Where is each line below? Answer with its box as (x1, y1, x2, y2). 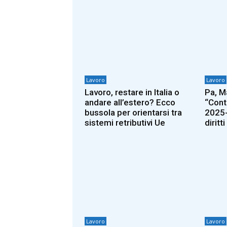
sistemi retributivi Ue (85, 117, 165, 128)
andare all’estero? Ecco (85, 97, 175, 107)
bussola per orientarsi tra (85, 107, 182, 118)
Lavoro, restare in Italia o (85, 87, 179, 97)
